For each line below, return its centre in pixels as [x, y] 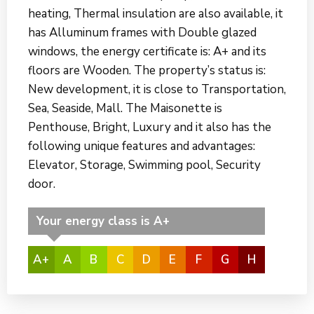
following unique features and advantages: [142, 146]
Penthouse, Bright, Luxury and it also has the [150, 128]
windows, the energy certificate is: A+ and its [147, 52]
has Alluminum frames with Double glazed [142, 33]
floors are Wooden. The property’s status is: [147, 71]
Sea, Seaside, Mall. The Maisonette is [125, 109]
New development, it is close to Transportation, [157, 90]
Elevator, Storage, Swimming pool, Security [144, 165]
